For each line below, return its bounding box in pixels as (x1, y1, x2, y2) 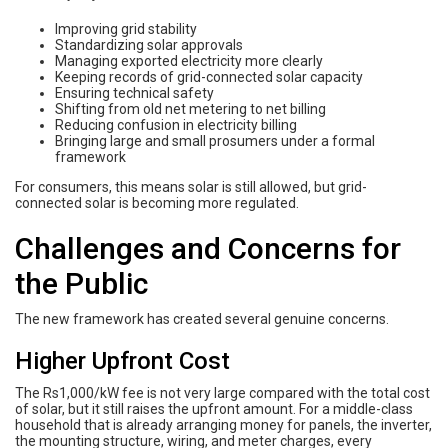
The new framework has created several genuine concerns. (15, 310, 389, 327)
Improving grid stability (55, 20, 197, 37)
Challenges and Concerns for (15, 230, 401, 266)
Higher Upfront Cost (15, 346, 230, 375)
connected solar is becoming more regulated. (15, 194, 299, 211)
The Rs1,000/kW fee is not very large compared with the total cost (15, 384, 430, 401)
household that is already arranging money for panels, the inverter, (15, 416, 432, 433)
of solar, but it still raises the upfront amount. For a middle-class (15, 400, 413, 417)
